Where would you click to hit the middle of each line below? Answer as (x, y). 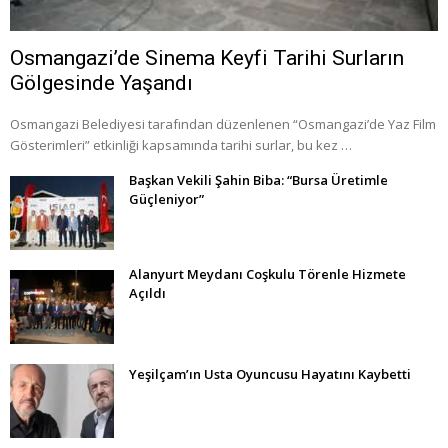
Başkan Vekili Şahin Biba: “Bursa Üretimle (258, 179)
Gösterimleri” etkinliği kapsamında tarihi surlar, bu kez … (181, 144)
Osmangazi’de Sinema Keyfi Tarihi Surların (207, 57)
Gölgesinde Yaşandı (101, 82)
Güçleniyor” (166, 198)
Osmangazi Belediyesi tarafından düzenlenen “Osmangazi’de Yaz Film (223, 123)
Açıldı (147, 292)
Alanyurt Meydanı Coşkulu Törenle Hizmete (267, 273)
